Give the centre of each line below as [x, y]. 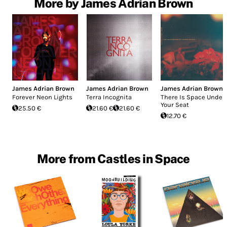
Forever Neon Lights [42, 97]
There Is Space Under [193, 97]
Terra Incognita [109, 97]
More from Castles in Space [113, 158]
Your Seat [175, 104]
